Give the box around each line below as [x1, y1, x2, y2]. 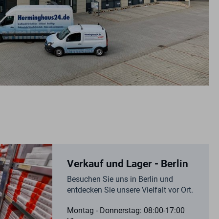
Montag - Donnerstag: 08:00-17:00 [67, 206, 185, 216]
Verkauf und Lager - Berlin [67, 157, 188, 170]
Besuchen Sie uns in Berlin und [67, 175, 173, 184]
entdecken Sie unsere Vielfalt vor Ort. [67, 185, 193, 195]
